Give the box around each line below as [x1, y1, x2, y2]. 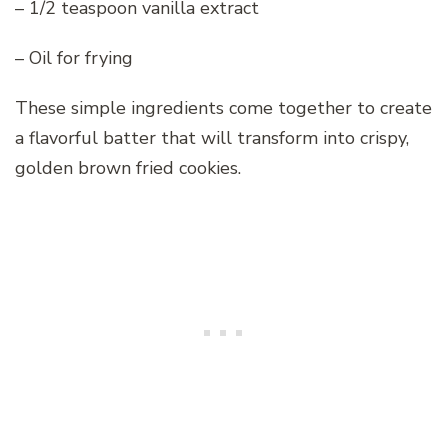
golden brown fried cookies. [15, 156, 241, 181]
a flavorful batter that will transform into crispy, [15, 126, 409, 151]
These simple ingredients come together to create [15, 96, 432, 121]
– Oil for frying [15, 46, 133, 71]
